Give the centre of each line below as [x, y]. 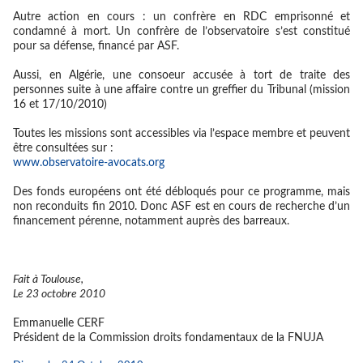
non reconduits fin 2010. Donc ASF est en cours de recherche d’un [181, 207]
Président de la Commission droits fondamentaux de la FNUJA [168, 338]
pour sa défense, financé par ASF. [96, 46]
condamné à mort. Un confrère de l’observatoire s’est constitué [181, 32]
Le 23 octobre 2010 [59, 294]
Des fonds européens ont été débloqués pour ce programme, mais [181, 192]
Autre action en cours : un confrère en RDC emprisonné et [181, 17]
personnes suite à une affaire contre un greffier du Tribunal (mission [181, 90]
